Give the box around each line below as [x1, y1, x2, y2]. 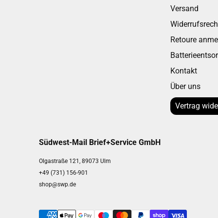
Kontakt [170, 66, 197, 75]
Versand [170, 3, 199, 13]
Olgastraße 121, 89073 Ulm [39, 157, 111, 164]
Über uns [170, 81, 200, 91]
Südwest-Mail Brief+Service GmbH [39, 137, 161, 147]
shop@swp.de [39, 181, 76, 188]
